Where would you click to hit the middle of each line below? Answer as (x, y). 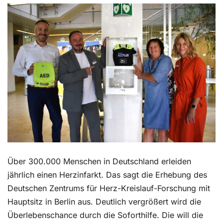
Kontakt (28, 17)
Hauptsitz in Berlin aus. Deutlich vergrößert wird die (104, 201)
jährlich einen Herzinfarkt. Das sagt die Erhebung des (107, 174)
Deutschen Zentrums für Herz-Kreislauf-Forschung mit (109, 188)
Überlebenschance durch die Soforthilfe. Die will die (105, 215)
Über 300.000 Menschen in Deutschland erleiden (99, 161)
